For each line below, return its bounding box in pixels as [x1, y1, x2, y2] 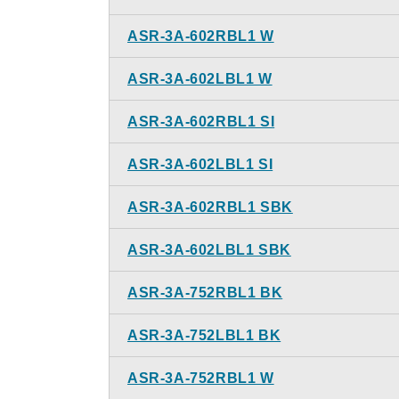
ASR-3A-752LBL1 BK [127, 328, 281, 343]
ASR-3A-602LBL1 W [127, 71, 273, 86]
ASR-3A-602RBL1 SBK [127, 199, 293, 215]
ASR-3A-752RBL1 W [127, 370, 274, 386]
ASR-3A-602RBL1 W [127, 28, 274, 44]
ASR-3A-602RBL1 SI [127, 114, 275, 129]
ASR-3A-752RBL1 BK [127, 285, 283, 300]
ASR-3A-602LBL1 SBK [127, 242, 291, 257]
